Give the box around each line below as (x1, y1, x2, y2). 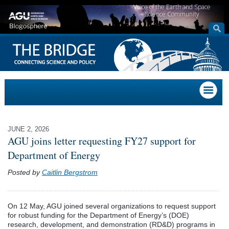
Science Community (145, 10, 200, 18)
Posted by (8, 168, 42, 176)
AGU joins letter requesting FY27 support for (8, 133, 196, 148)
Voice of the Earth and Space (133, 3, 211, 11)
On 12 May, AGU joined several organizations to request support (8, 201, 216, 210)
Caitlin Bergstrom (42, 168, 98, 176)
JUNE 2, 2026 (8, 125, 49, 133)
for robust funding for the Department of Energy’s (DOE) (8, 211, 189, 219)
